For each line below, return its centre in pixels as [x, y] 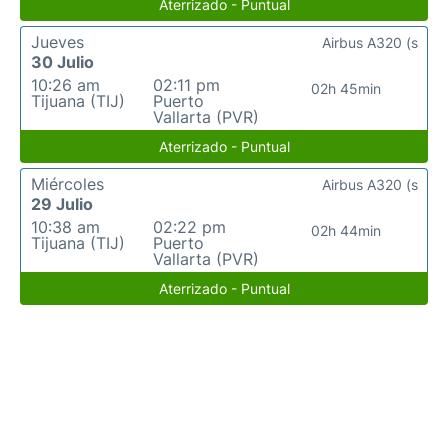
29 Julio [62, 204]
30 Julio [62, 62]
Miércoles [67, 184]
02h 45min [345, 89]
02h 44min [345, 231]
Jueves [57, 42]
